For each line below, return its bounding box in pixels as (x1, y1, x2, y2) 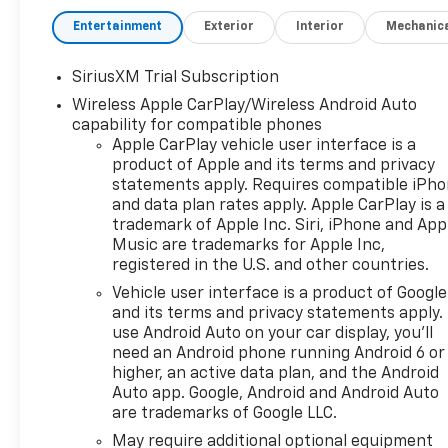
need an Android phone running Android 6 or (112, 345, 446, 362)
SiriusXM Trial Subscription (72, 69, 280, 86)
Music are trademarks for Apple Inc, (112, 237, 386, 254)
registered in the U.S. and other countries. (112, 257, 430, 274)
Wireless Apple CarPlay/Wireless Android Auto (72, 97, 418, 114)
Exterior (204, 20, 255, 33)
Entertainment (73, 20, 163, 33)
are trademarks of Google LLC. (112, 405, 338, 422)
